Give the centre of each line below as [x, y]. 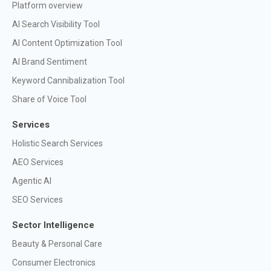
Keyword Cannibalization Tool [68, 80]
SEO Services [38, 199]
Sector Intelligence [53, 225]
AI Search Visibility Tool [56, 24]
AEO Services [38, 162]
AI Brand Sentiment [50, 61]
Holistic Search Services [57, 143]
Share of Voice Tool [49, 99]
